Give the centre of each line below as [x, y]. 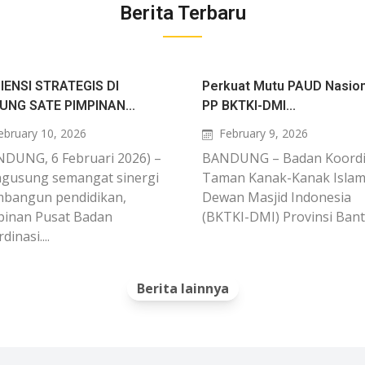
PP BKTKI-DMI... [249, 106]
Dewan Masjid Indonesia [277, 197]
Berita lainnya [182, 288]
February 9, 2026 [263, 133]
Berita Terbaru [182, 13]
